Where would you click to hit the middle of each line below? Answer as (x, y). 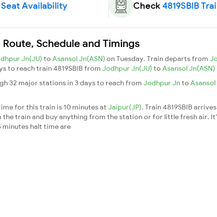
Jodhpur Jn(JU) (128, 68)
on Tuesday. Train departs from (158, 58)
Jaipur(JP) (125, 107)
